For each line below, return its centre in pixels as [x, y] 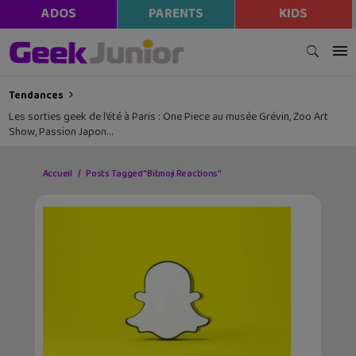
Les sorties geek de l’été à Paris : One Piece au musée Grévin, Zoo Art [169, 117]
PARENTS [176, 14]
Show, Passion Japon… [61, 132]
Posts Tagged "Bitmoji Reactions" [154, 173]
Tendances [37, 96]
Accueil [57, 173]
